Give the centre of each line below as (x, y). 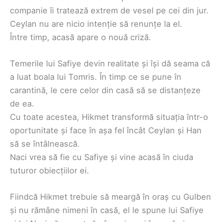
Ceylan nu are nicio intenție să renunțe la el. (96, 24)
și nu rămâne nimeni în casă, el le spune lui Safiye (107, 210)
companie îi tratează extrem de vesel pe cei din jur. (109, 10)
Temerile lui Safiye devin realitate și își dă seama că (110, 64)
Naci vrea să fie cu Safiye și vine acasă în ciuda (102, 157)
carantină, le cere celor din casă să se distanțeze (105, 90)
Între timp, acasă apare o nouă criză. (81, 37)
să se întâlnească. (45, 144)
